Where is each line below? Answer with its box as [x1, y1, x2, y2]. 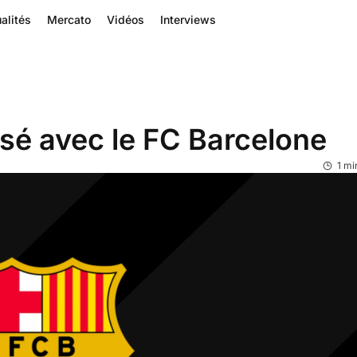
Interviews [159, 13, 216, 26]
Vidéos [106, 13, 144, 26]
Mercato [46, 13, 91, 26]
